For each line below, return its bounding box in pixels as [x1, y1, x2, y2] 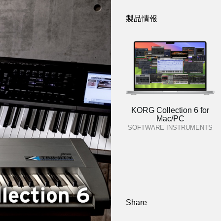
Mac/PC [156, 114, 184, 123]
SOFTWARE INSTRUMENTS [128, 124, 213, 131]
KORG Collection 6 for [131, 106, 209, 114]
